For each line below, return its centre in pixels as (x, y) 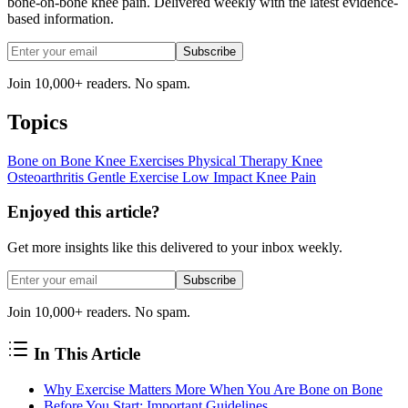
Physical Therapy (240, 160)
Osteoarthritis (47, 177)
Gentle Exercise (135, 177)
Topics (37, 122)
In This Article (85, 353)
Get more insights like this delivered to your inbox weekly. (175, 248)
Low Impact (219, 177)
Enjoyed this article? (84, 212)
